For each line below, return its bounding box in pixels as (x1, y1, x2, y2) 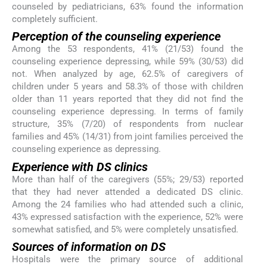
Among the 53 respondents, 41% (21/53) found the (12, 44, 243, 55)
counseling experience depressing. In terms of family (12, 106, 243, 117)
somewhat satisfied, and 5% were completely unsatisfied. (12, 223, 238, 235)
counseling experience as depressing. (12, 144, 161, 155)
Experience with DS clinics (12, 159, 148, 174)
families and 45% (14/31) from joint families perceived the (12, 131, 243, 142)
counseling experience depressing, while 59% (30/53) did (12, 56, 243, 67)
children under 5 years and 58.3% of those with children (12, 81, 243, 92)
